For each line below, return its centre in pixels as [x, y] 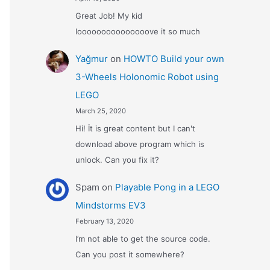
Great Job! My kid [108, 15]
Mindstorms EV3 [110, 206]
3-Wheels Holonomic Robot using [147, 77]
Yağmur [91, 59]
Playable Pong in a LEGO [167, 187]
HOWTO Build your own [174, 59]
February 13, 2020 [104, 221]
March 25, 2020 [100, 111]
